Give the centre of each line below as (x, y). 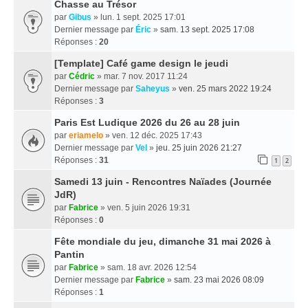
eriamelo (86, 135)
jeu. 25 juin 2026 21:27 (199, 148)
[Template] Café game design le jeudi (141, 63)
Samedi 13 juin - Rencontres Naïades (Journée (163, 181)
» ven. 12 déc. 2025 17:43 (153, 135)
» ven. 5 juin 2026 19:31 (144, 208)
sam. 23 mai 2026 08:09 (219, 280)
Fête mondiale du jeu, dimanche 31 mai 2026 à (163, 241)
